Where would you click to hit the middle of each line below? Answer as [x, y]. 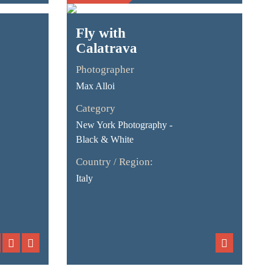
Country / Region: [115, 162]
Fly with [101, 33]
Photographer [105, 70]
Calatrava [107, 48]
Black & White [105, 139]
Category [96, 108]
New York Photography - [124, 125]
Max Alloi [96, 86]
